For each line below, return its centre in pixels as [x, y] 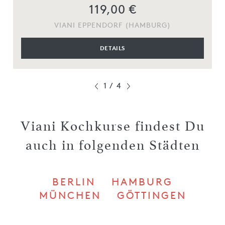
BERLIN [74, 182]
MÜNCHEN [70, 195]
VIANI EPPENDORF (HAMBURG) [113, 25]
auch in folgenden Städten [113, 145]
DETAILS [113, 48]
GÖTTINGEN [151, 195]
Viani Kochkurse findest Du [113, 126]
